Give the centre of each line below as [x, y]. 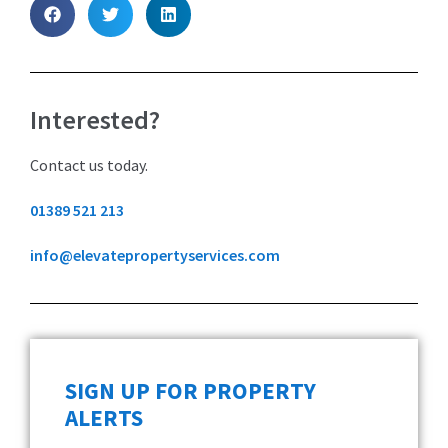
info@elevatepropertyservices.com [155, 254]
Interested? [95, 119]
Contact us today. [89, 164]
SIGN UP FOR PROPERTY [190, 390]
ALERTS [104, 417]
